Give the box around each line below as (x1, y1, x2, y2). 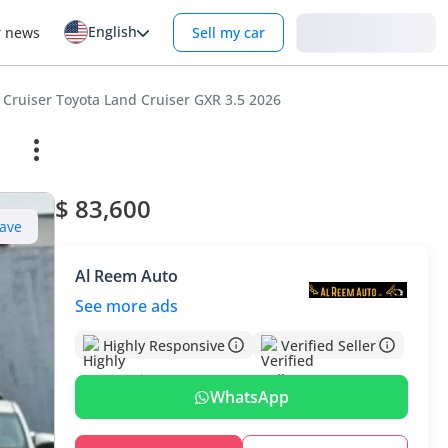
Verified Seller (281, 335, 377, 355)
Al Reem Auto (75, 265, 179, 287)
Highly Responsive (103, 335, 226, 355)
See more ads (75, 295, 179, 317)
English (88, 22, 137, 41)
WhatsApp (210, 386, 290, 408)
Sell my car (192, 23, 265, 42)
